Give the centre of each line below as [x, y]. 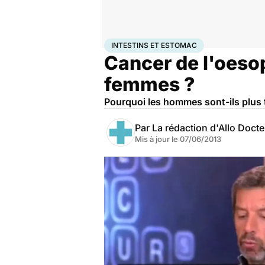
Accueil [117, 43]
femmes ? [150, 84]
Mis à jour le [157, 139]
